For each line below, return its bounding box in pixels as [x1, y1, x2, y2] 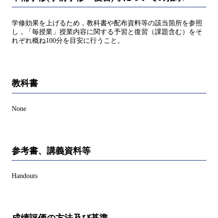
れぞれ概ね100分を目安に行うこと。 [12, 37, 124, 45]
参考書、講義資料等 [12, 145, 91, 156]
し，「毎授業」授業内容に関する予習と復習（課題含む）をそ [12, 28, 202, 36]
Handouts [12, 172, 37, 180]
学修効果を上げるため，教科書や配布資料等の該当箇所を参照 [12, 19, 202, 27]
